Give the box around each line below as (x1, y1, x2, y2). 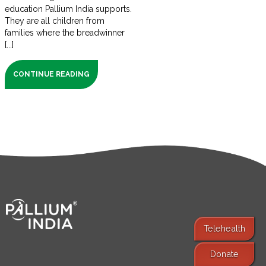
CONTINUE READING (12, 70, 90, 79)
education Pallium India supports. (4, 4, 132, 14)
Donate (210, 249, 239, 259)
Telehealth (203, 223, 245, 233)
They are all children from (4, 16, 105, 26)
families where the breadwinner (4, 28, 125, 38)
